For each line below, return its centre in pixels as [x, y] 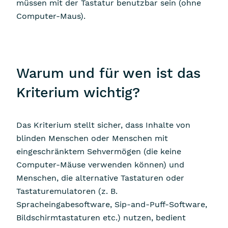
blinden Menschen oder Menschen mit [92, 138]
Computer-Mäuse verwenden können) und [100, 164]
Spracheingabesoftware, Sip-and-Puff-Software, [112, 204]
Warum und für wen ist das [108, 73]
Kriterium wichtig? [78, 92]
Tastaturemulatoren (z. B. [67, 191]
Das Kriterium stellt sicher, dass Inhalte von [103, 125]
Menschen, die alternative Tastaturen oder [100, 178]
